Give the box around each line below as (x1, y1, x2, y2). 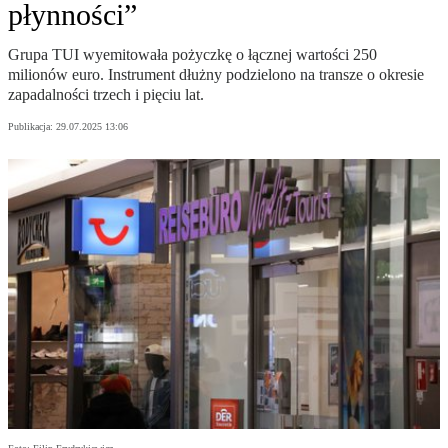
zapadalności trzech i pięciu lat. (8, 86, 204, 104)
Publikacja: (8, 121, 56, 133)
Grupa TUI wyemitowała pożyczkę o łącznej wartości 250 (8, 46, 377, 64)
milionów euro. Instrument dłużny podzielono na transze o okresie (8, 66, 424, 84)
